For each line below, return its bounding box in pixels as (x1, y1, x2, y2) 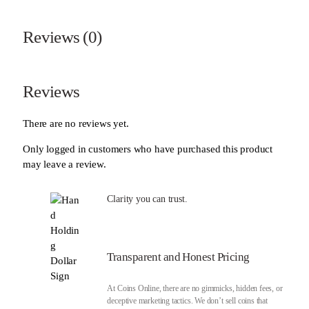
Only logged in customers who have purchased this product (23, 143, 273, 154)
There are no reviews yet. (23, 117, 129, 129)
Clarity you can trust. (107, 193, 188, 204)
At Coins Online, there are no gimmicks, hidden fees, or (107, 283, 283, 293)
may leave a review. (23, 158, 106, 170)
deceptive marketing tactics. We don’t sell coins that (107, 295, 268, 306)
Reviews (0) (23, 27, 102, 46)
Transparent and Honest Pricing (107, 250, 250, 264)
